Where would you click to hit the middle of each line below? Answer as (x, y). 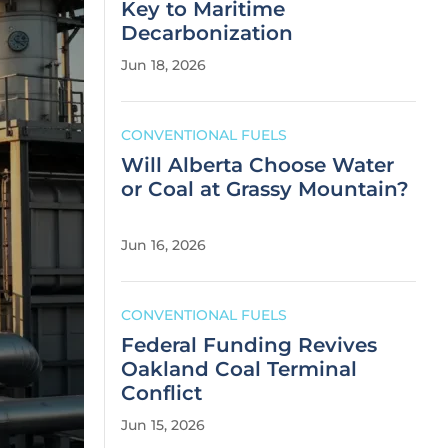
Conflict (161, 393)
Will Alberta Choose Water (257, 165)
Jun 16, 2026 (163, 245)
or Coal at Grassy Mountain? (265, 189)
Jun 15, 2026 (163, 425)
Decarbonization (207, 33)
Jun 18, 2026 (163, 65)
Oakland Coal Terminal (239, 369)
